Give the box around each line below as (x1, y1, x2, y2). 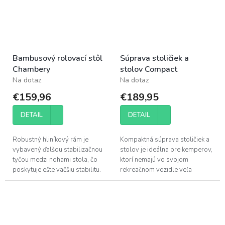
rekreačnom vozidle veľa (120, 165, 192, 174)
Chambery (13, 63, 50, 75)
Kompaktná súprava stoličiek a (120, 135, 209, 144)
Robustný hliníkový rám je (13, 135, 88, 144)
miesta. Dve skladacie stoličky (120, 175, 208, 184)
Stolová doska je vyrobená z (13, 175, 96, 184)
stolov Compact (120, 63, 177, 75)
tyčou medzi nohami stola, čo (13, 155, 97, 164)
